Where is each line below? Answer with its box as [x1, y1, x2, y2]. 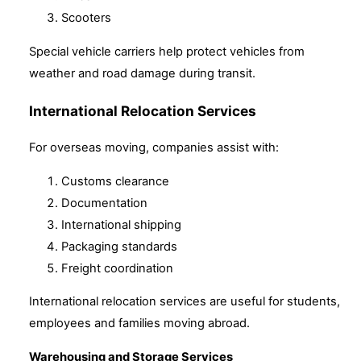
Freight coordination [61, 260, 173, 276]
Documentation [61, 195, 147, 210]
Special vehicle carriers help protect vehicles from [29, 44, 305, 59]
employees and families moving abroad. [29, 316, 250, 331]
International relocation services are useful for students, [29, 294, 340, 309]
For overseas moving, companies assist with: [29, 139, 279, 155]
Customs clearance [61, 173, 169, 189]
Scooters [61, 10, 111, 25]
